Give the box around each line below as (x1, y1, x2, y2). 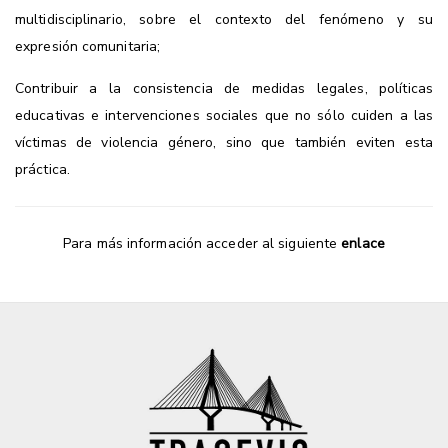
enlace (341, 233, 385, 253)
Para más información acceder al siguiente (63, 233, 342, 253)
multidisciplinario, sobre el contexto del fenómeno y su (15, 9, 433, 29)
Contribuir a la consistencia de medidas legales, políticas (15, 78, 433, 98)
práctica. (15, 159, 70, 179)
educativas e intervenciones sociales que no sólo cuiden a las (15, 105, 433, 125)
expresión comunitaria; (15, 36, 161, 56)
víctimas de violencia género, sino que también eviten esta (15, 132, 433, 152)
